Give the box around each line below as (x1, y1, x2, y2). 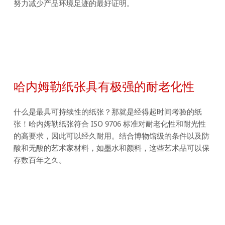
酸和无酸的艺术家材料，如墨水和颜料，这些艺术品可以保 (14, 144, 210, 153)
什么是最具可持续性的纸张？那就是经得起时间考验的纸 (14, 107, 202, 117)
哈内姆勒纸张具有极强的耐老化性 (14, 78, 195, 95)
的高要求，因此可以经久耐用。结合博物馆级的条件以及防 (14, 132, 210, 141)
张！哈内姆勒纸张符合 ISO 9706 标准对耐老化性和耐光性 (14, 120, 206, 129)
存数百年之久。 (14, 156, 67, 165)
